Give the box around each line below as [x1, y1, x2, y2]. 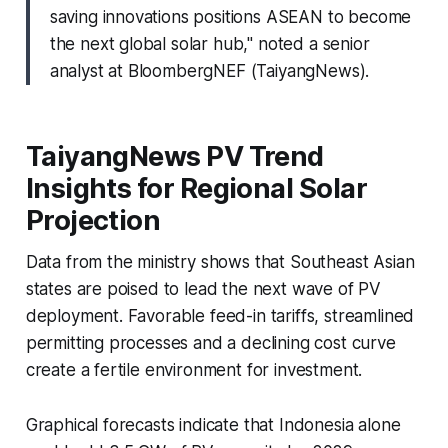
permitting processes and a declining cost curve [25, 332, 396, 353]
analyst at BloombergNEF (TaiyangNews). [49, 60, 370, 81]
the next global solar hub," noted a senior [49, 33, 370, 54]
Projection [25, 203, 161, 237]
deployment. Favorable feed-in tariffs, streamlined [25, 305, 415, 326]
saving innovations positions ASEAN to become [49, 6, 412, 27]
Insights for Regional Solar [25, 171, 368, 205]
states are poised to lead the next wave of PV [25, 278, 382, 299]
